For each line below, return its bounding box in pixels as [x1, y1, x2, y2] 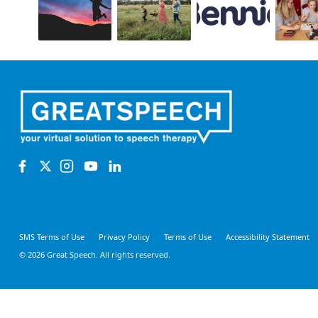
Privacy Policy [99, 231, 150, 243]
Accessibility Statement [226, 231, 309, 243]
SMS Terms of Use [19, 231, 84, 243]
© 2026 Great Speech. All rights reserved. [19, 248, 170, 260]
